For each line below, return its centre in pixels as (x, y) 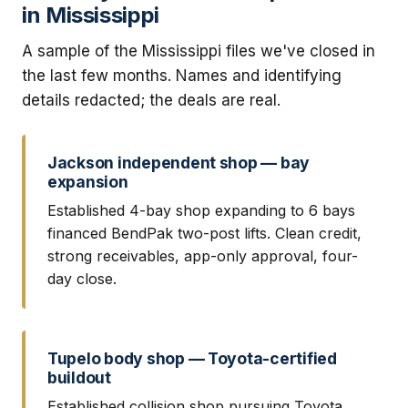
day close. (82, 278)
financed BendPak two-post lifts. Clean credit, (204, 233)
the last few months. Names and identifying (182, 76)
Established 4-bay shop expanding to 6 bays (201, 210)
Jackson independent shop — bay (179, 163)
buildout (79, 377)
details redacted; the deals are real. (151, 101)
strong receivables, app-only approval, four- (203, 255)
